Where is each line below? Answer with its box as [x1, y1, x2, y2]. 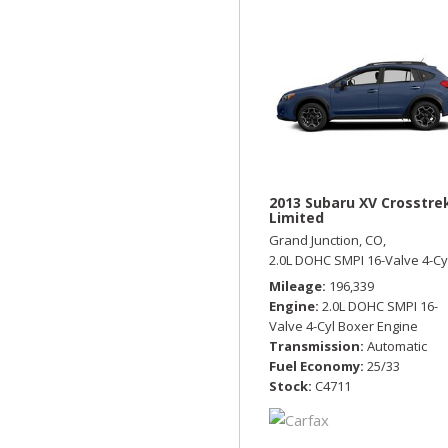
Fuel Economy [269, 356, 360, 375]
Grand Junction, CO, [269, 230, 386, 249]
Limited [269, 207, 324, 227]
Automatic [367, 336, 427, 355]
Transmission [269, 336, 360, 355]
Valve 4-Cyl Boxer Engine [269, 316, 418, 335]
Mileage [269, 276, 322, 295]
